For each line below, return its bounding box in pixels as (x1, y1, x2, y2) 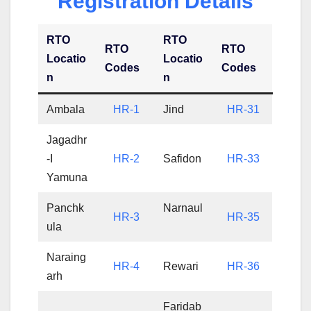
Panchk (47, 201, 85, 214)
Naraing (47, 251, 87, 263)
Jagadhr (47, 133, 87, 146)
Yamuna (47, 171, 88, 183)
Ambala (47, 103, 88, 115)
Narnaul (163, 201, 203, 214)
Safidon (163, 152, 205, 165)
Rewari (163, 260, 202, 272)
